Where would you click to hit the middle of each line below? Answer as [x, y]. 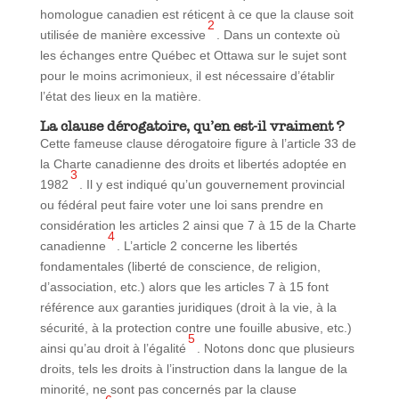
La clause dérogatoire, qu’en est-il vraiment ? [192, 126]
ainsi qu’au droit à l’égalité [113, 348]
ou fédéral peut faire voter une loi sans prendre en [181, 204]
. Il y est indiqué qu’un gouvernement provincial [212, 184]
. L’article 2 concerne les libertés [207, 245]
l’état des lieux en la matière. [120, 96]
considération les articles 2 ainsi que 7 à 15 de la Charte [198, 225]
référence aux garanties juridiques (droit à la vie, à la [188, 307]
